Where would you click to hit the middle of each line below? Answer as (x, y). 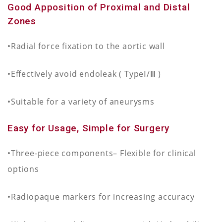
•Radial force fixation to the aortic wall (86, 46)
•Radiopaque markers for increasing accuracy (101, 197)
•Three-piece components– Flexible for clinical (102, 153)
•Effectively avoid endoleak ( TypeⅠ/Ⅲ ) (84, 74)
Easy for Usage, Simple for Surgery (90, 128)
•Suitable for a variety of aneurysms (81, 102)
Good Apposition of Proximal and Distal (99, 7)
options (23, 169)
